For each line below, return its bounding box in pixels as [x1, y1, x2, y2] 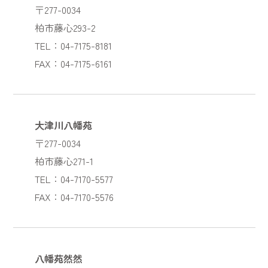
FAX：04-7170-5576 [34, 189, 114, 204]
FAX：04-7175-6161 [34, 56, 112, 71]
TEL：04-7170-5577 [34, 171, 113, 186]
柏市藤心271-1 [34, 153, 93, 168]
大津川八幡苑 [34, 117, 92, 132]
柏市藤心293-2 [34, 20, 96, 35]
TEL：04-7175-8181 [34, 38, 112, 53]
